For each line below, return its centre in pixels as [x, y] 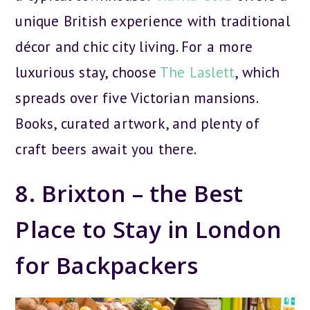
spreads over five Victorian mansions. [136, 98]
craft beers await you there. [106, 149]
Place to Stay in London [148, 229]
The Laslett [198, 72]
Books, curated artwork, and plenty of [137, 123]
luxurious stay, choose [88, 72]
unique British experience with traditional [153, 21]
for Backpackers [107, 265]
